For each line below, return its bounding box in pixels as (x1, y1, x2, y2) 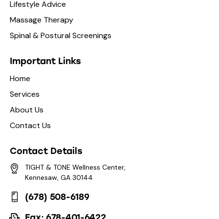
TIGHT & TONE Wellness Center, (24, 163, 126, 172)
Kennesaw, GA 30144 (24, 173, 93, 182)
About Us (10, 105, 44, 115)
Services (10, 89, 40, 100)
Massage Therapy (10, 15, 73, 25)
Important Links (10, 55, 81, 66)
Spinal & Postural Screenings (10, 30, 111, 41)
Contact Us (10, 120, 51, 131)
